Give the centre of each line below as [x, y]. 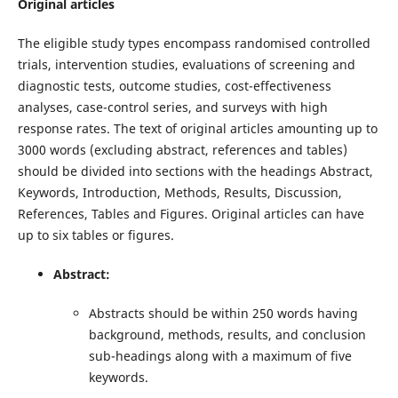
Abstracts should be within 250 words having [223, 313]
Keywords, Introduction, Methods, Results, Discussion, [179, 192]
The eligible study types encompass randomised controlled [194, 43]
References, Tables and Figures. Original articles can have [191, 213]
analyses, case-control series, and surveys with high [172, 107]
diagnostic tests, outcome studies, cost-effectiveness [174, 85]
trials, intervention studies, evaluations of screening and [186, 64]
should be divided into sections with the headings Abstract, [195, 171]
